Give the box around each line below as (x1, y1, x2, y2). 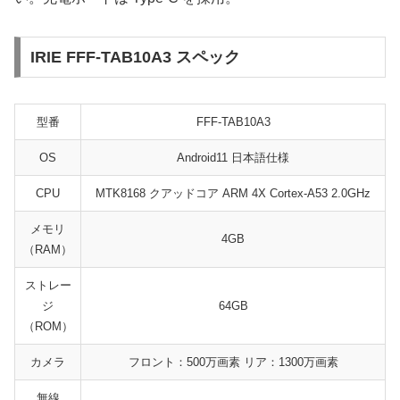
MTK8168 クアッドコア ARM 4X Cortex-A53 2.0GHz (96, 186, 371, 200)
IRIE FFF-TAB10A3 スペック (29, 47, 240, 66)
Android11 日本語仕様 (177, 150, 289, 164)
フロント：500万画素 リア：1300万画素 (128, 354, 338, 369)
